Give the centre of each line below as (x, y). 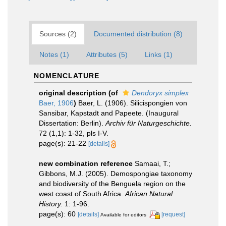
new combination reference (86, 163)
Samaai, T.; (153, 163)
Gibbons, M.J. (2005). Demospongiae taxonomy (116, 174)
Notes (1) (54, 54)
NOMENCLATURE (67, 76)
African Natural (149, 194)
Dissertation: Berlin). (72, 123)
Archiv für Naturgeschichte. (149, 123)
